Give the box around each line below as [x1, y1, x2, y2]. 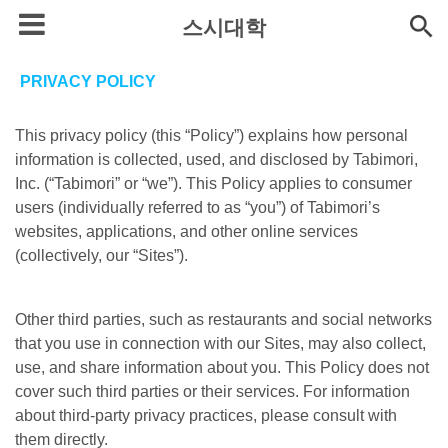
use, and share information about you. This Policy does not [15, 359, 429, 376]
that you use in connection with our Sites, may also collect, [15, 335, 426, 352]
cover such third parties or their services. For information [15, 383, 410, 400]
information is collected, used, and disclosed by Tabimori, [15, 151, 418, 168]
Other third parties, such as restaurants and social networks [15, 311, 432, 328]
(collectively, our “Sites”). [15, 247, 188, 264]
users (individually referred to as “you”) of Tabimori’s [15, 199, 380, 216]
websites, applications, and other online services [15, 223, 358, 240]
